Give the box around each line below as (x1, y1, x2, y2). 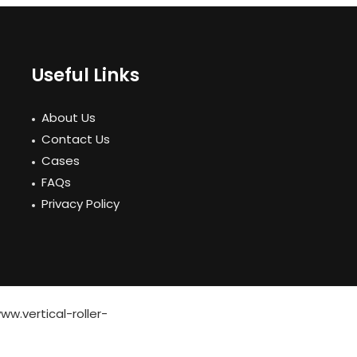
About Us (41, 108, 96, 126)
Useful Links (32, 62, 139, 88)
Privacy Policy (41, 194, 120, 212)
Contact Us (41, 130, 110, 147)
